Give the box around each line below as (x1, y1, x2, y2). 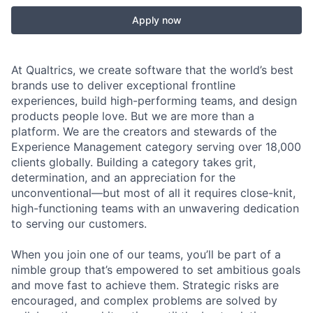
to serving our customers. (11, 217, 147, 231)
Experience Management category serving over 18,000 (11, 140, 301, 154)
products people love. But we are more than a (11, 109, 254, 123)
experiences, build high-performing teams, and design (11, 94, 297, 108)
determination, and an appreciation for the (11, 170, 235, 184)
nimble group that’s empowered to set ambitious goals (11, 263, 300, 277)
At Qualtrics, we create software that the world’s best (11, 63, 293, 77)
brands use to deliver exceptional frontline (11, 78, 235, 92)
